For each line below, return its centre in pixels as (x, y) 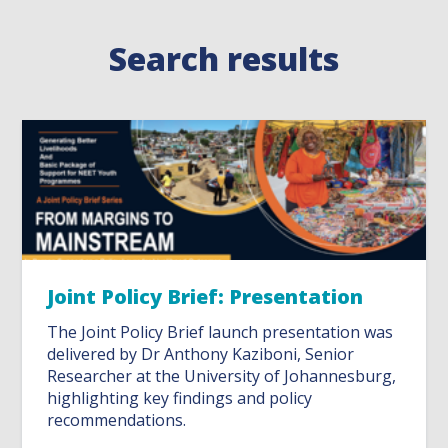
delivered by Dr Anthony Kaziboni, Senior (201, 354)
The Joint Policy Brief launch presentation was (220, 332)
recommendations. (117, 420)
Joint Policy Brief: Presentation (205, 297)
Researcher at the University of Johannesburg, (222, 376)
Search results (224, 59)
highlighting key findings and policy (180, 398)
